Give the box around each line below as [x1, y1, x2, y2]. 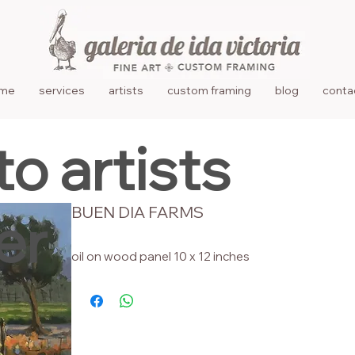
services [39, 83, 86, 98]
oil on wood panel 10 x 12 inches [71, 248, 250, 264]
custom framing [167, 83, 252, 98]
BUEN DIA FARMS [71, 201, 204, 222]
